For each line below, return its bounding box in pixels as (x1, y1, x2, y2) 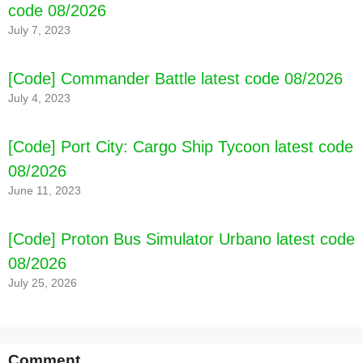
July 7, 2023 (8, 23, 70, 36)
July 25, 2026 (8, 276, 77, 289)
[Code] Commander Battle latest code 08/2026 (8, 69, 343, 88)
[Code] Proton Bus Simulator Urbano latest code (8, 229, 355, 248)
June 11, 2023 (8, 184, 81, 197)
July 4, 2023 (8, 92, 70, 105)
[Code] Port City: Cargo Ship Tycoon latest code (8, 137, 353, 156)
